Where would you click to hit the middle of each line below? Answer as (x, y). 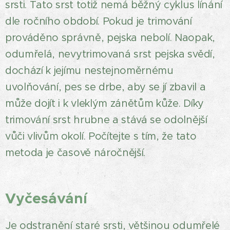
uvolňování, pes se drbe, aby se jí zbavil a (106, 87)
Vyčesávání (46, 198)
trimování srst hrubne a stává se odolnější (106, 120)
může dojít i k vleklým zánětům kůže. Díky (104, 103)
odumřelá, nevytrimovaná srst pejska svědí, (110, 54)
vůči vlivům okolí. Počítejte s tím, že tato (101, 136)
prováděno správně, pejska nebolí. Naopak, (110, 38)
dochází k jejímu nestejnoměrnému (89, 71)
